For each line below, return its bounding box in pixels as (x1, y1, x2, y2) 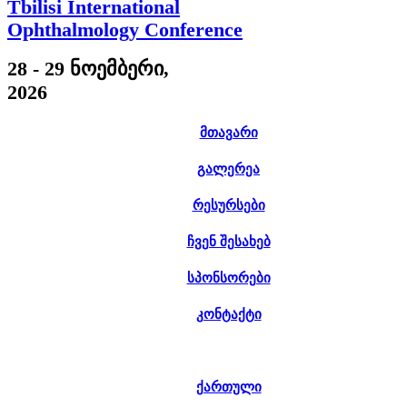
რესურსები (192, 197, 265, 213)
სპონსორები (186, 270, 271, 285)
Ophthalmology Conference (7, 18, 243, 42)
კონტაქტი (195, 306, 262, 322)
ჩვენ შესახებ (186, 233, 271, 249)
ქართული (195, 379, 262, 394)
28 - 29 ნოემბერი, (7, 57, 169, 81)
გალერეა (197, 161, 260, 176)
